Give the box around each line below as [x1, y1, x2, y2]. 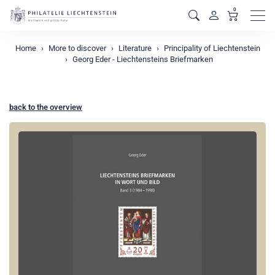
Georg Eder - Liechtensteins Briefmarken [72, 55, 213, 64]
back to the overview [9, 103, 82, 112]
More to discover [48, 44, 106, 53]
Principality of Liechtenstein [163, 44, 260, 53]
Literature [118, 44, 152, 53]
